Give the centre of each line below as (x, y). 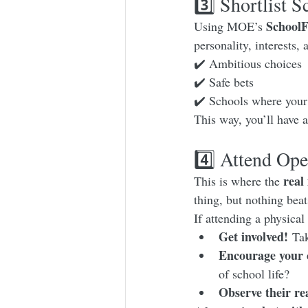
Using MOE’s (230, 26)
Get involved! (253, 237)
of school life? (254, 274)
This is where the (239, 181)
